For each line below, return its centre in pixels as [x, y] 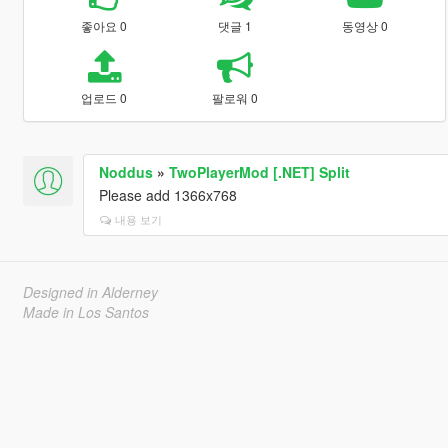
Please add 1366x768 [167, 194]
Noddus [125, 171]
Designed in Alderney [90, 291]
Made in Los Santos [85, 311]
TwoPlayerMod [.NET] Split [259, 171]
